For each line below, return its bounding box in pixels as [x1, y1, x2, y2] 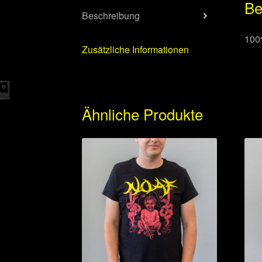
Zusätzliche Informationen [82, 43, 189, 57]
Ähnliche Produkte [82, 102, 204, 125]
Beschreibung [82, 9, 140, 23]
